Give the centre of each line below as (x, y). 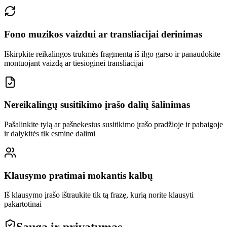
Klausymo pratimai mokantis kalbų (79, 175)
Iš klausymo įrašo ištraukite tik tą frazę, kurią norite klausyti (99, 195)
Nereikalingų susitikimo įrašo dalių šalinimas (97, 105)
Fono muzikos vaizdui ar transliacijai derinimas (103, 34)
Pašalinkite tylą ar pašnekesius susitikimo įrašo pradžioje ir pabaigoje (113, 125)
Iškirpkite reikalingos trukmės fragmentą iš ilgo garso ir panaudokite (112, 54)
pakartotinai (23, 204)
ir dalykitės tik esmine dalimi (50, 134)
